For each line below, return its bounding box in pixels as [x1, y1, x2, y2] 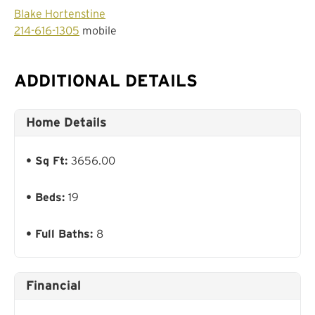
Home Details [26, 115, 107, 129]
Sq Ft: [35, 153, 71, 167]
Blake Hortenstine [14, 6, 105, 20]
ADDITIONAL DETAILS [14, 70, 198, 90]
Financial [26, 278, 81, 292]
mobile [79, 23, 117, 37]
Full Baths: [35, 226, 96, 240]
